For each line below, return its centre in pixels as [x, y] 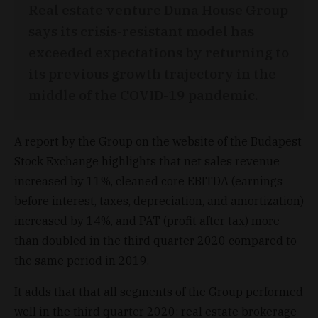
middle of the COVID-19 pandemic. [143, 94]
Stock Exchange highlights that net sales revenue [147, 161]
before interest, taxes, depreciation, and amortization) [159, 201]
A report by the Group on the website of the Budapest [158, 141]
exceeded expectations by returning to [159, 52]
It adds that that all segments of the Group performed [159, 291]
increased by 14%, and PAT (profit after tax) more [147, 220]
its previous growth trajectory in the [152, 73]
